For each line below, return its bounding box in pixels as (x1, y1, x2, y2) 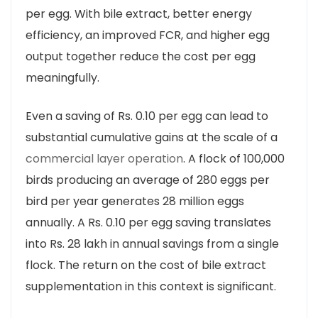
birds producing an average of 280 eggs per (26, 172, 270, 188)
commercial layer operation (26, 150, 183, 167)
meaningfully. (26, 70, 99, 86)
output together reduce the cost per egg (26, 48, 256, 65)
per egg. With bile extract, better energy (26, 6, 252, 22)
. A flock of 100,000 (183, 150, 285, 167)
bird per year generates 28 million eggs (26, 193, 244, 209)
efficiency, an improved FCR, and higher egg (26, 27, 270, 43)
